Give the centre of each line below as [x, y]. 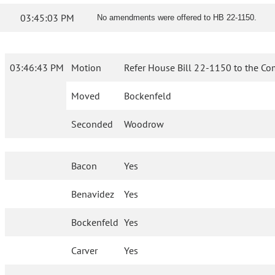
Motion [86, 68]
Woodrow [144, 124]
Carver [85, 251]
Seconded [92, 124]
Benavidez [93, 194]
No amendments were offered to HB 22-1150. [177, 18]
